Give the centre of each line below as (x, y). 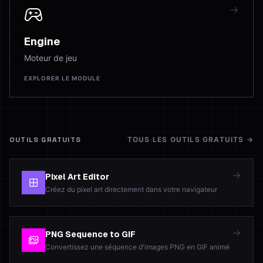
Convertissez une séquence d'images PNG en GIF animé (137, 247)
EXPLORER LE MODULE (62, 78)
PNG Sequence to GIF (90, 234)
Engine (42, 41)
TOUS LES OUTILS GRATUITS (186, 139)
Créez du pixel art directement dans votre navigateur (131, 189)
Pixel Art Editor (77, 177)
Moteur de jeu (50, 58)
